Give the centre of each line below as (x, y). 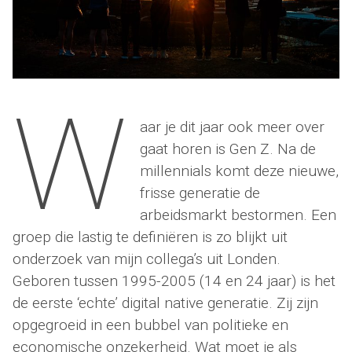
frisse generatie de (200, 192)
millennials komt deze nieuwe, (240, 170)
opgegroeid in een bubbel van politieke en (150, 324)
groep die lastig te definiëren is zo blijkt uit (150, 236)
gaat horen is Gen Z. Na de (228, 148)
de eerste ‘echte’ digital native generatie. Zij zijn (165, 302)
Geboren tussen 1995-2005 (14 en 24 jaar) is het (174, 280)
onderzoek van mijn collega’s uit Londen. (147, 258)
